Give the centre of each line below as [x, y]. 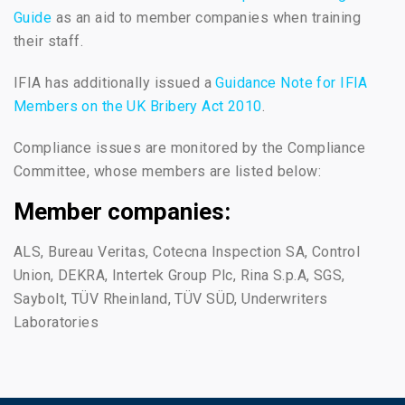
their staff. [49, 41]
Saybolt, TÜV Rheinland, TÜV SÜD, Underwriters [171, 299]
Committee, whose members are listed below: [168, 171]
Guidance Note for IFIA [292, 83]
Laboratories [57, 322]
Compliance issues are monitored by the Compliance [190, 148]
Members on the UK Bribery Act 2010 [138, 106]
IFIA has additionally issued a [115, 83]
